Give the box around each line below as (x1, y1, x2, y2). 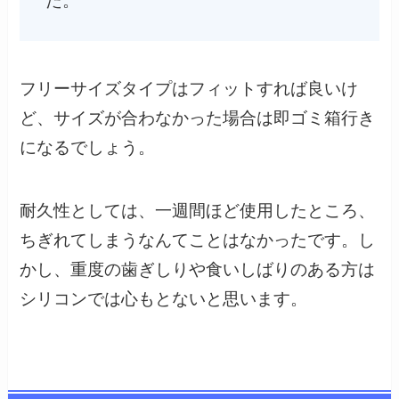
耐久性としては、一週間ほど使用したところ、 (20, 200, 376, 220)
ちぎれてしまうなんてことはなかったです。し (20, 230, 376, 249)
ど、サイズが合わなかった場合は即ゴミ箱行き (20, 109, 376, 128)
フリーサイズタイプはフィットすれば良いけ (20, 79, 359, 99)
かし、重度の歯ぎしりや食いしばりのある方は (20, 259, 376, 279)
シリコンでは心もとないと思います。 (20, 289, 308, 308)
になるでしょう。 (20, 138, 156, 158)
